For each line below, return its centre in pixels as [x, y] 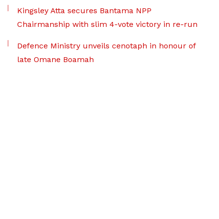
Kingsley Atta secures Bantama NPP [84, 10]
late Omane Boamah [55, 59]
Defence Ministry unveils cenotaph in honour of [106, 45]
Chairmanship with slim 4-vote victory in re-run [107, 24]
